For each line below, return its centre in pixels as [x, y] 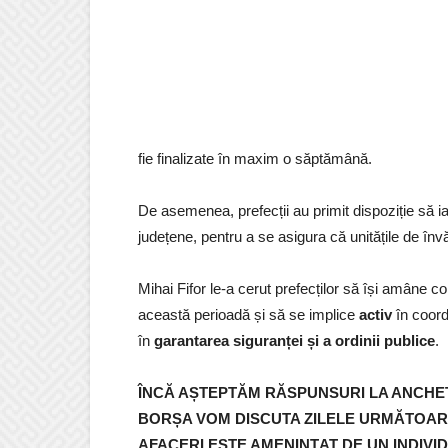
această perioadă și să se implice [248, 314]
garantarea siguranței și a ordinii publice [294, 340]
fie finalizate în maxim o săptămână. [255, 158]
